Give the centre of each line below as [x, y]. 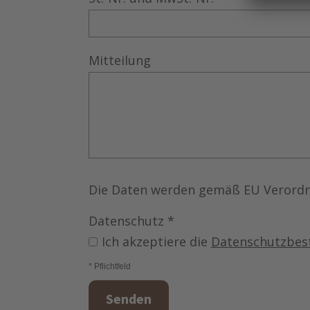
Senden [128, 299]
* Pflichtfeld [109, 267]
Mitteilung [119, 61]
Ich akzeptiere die [156, 242]
